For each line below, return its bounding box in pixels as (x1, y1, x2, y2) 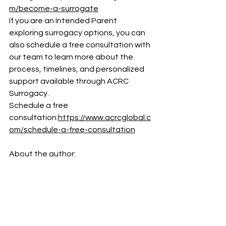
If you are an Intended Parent (9, 17, 119, 25)
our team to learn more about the (9, 53, 135, 62)
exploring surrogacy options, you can (9, 29, 147, 37)
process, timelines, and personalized (9, 65, 146, 74)
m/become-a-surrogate (9, 5, 98, 13)
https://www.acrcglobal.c (58, 114, 151, 122)
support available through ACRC (9, 77, 130, 86)
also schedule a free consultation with (9, 41, 152, 49)
